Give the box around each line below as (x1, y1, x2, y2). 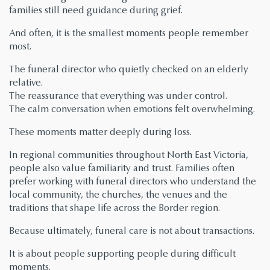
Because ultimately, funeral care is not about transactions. (9, 225, 254, 237)
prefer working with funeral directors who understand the (9, 175, 256, 187)
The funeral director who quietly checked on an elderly (9, 63, 248, 75)
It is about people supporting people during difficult (9, 248, 236, 260)
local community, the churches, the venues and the (9, 189, 227, 201)
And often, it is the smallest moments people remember (9, 27, 248, 39)
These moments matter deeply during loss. (9, 126, 192, 138)
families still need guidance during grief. (9, 4, 183, 16)
